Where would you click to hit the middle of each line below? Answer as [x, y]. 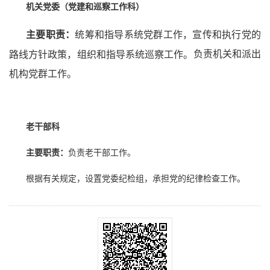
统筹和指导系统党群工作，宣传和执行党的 [168, 35]
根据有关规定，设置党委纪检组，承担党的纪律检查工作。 [138, 178]
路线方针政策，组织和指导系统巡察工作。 [101, 54]
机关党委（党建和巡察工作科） [85, 7]
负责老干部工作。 [102, 152]
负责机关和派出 [227, 54]
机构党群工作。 [43, 74]
